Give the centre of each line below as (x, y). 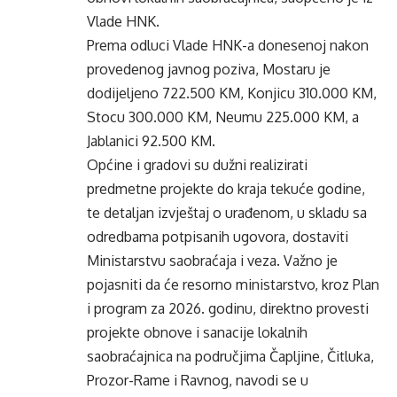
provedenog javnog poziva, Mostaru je (209, 69)
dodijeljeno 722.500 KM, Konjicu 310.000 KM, (232, 93)
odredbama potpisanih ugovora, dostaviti (218, 237)
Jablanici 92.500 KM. (151, 141)
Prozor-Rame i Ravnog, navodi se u (198, 380)
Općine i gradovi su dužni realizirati (197, 165)
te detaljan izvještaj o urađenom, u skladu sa (227, 213)
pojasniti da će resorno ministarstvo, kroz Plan (233, 284)
